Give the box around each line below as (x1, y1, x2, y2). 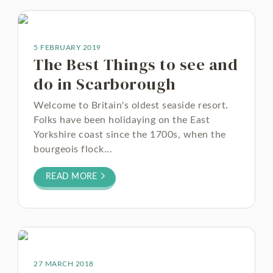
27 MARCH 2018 (34, 260, 94, 268)
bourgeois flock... (34, 144, 112, 154)
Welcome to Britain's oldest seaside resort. (34, 101, 229, 110)
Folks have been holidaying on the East (34, 115, 210, 125)
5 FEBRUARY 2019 (34, 44, 101, 51)
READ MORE (46, 172, 100, 181)
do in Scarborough (34, 73, 176, 95)
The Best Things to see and (34, 54, 238, 76)
